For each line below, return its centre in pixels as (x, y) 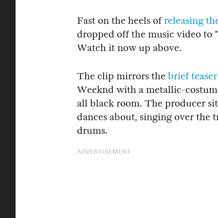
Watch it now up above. (129, 48)
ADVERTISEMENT (104, 150)
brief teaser (192, 76)
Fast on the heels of (120, 20)
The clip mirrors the (122, 76)
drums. (92, 130)
